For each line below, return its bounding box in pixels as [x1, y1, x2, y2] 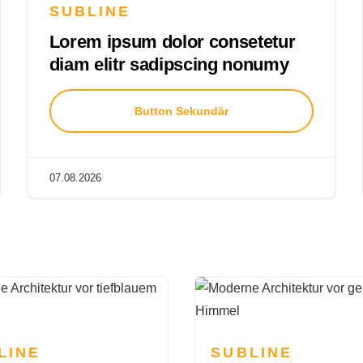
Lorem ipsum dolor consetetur [49, 31, 296, 52]
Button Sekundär [135, 104, 228, 117]
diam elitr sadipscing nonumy [49, 53, 289, 75]
